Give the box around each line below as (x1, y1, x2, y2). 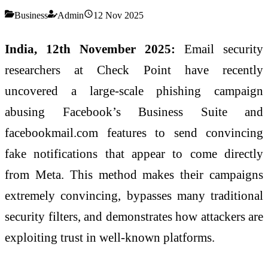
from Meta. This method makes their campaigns (5, 167, 263, 181)
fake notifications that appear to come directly (5, 146, 263, 160)
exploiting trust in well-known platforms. (5, 230, 215, 244)
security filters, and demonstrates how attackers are (5, 209, 263, 223)
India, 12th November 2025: (5, 41, 175, 56)
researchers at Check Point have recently (5, 62, 263, 77)
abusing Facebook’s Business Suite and (5, 104, 263, 118)
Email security (175, 41, 263, 56)
